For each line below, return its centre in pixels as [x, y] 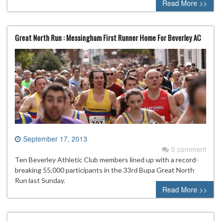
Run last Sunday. [40, 180]
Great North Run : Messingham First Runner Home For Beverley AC [108, 37]
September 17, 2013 [55, 138]
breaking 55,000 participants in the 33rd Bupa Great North [105, 170]
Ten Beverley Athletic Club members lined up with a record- [107, 159]
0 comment [189, 149]
